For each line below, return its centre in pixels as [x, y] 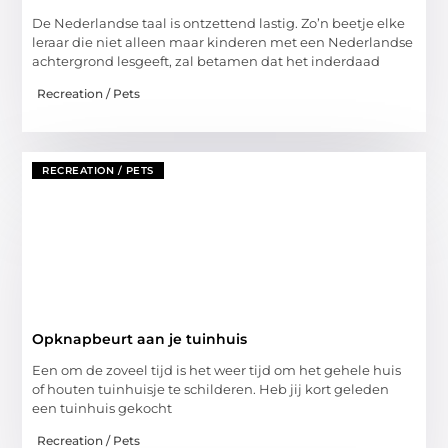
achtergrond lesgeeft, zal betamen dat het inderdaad [206, 60]
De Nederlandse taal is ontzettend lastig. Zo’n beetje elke [219, 22]
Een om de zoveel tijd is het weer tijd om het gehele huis [217, 369]
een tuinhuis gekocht [102, 407]
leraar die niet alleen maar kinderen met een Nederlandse [223, 41]
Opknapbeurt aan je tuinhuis [140, 338]
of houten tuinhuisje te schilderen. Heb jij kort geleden [211, 388]
